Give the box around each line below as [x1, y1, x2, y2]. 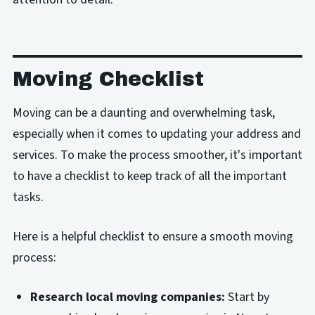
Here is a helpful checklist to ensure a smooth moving [12, 227, 293, 245]
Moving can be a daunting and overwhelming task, [12, 103, 275, 122]
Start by [225, 288, 270, 306]
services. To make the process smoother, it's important [12, 146, 302, 164]
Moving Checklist [12, 67, 204, 90]
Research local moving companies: [30, 288, 226, 306]
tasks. [12, 188, 44, 206]
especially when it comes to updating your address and [12, 124, 301, 143]
